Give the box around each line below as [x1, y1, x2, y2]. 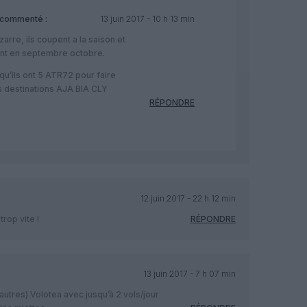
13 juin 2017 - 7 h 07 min [143, 268, 236, 279]
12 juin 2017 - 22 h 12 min [140, 193, 236, 204]
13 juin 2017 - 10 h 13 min [99, 13, 195, 24]
